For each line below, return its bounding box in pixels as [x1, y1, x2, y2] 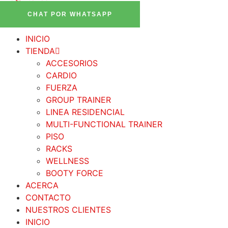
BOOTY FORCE [46, 167, 103, 178]
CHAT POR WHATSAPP [27, 10, 112, 18]
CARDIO [46, 70, 77, 80]
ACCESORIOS [46, 58, 98, 68]
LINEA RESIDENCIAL [46, 106, 125, 117]
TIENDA [25, 45, 55, 56]
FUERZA [46, 82, 77, 93]
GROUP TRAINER [46, 94, 111, 105]
